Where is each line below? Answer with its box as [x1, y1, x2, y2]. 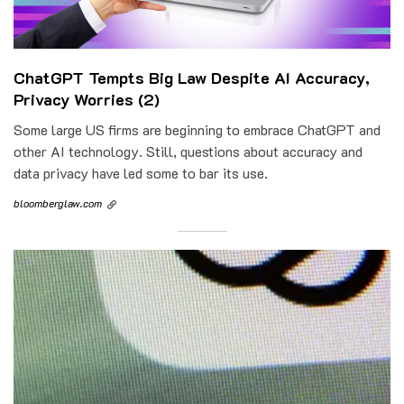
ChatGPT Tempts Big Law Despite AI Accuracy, [14, 67, 370, 89]
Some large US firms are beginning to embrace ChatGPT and [14, 120, 381, 140]
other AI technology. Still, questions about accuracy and [14, 142, 363, 161]
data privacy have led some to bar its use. [14, 163, 268, 183]
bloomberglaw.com [14, 196, 102, 211]
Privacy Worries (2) [14, 88, 160, 111]
